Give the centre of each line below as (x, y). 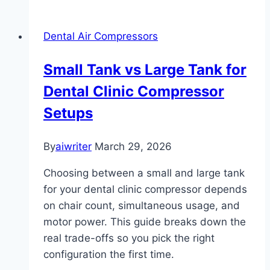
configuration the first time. (109, 255)
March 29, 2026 (133, 147)
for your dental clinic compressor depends (145, 190)
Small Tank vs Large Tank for (145, 70)
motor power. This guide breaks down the (145, 222)
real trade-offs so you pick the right (129, 238)
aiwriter (74, 147)
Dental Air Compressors (101, 36)
